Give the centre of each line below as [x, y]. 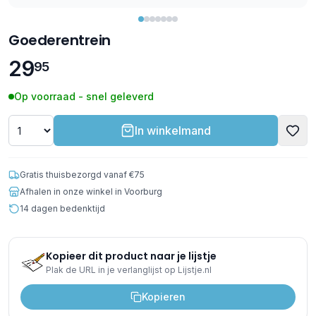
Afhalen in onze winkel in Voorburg [91, 192]
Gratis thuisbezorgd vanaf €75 [82, 175]
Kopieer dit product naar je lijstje [131, 256]
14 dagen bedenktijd [62, 208]
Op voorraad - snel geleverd [84, 96]
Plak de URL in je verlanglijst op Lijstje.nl [129, 270]
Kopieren [164, 297]
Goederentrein [60, 40]
